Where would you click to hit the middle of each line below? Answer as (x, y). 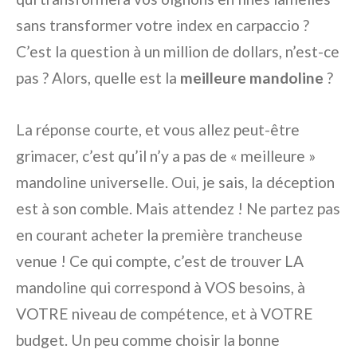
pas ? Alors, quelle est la (98, 77)
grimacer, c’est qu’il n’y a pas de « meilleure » (166, 155)
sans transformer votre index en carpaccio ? (163, 25)
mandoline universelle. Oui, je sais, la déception (175, 182)
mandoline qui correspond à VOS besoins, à (161, 287)
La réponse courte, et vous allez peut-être (158, 129)
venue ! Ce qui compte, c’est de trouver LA (160, 261)
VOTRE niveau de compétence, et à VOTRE (165, 313)
